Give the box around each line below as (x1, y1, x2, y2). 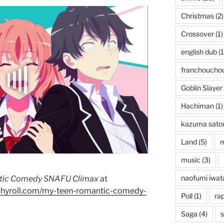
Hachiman (180, 101, 214, 110)
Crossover (180, 29, 214, 38)
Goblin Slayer (180, 83, 222, 92)
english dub (180, 47, 217, 56)
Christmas (180, 11, 214, 20)
